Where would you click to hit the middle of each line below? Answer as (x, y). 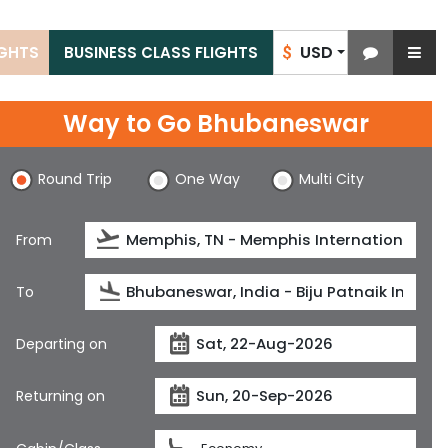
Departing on (61, 343)
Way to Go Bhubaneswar (216, 123)
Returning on (60, 395)
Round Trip (75, 179)
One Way (207, 179)
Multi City (332, 179)
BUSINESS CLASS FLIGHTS (161, 52)
